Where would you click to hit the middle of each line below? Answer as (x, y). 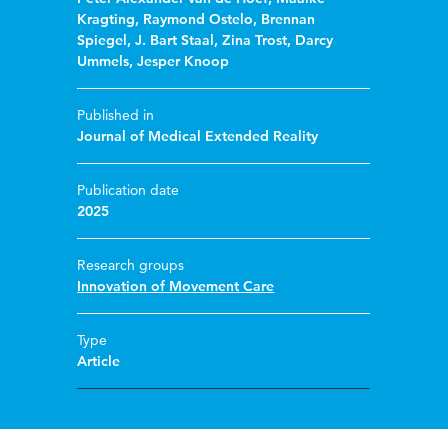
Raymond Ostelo (198, 19)
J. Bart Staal (175, 40)
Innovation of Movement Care (176, 286)
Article (99, 361)
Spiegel (102, 40)
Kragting (106, 19)
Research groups (131, 265)
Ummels (103, 61)
